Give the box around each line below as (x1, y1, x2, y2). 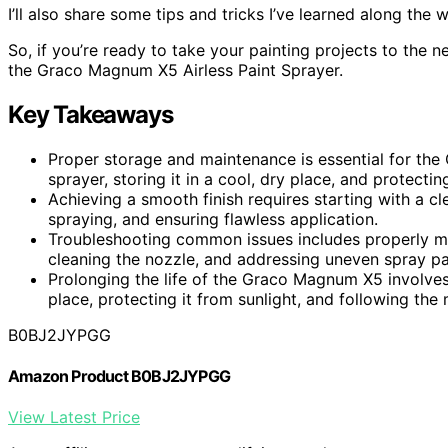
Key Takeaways (8, 99, 173, 129)
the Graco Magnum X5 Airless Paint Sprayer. (8, 59, 343, 80)
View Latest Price (8, 407, 140, 428)
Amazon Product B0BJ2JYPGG (8, 365, 230, 386)
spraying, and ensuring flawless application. (48, 208, 378, 229)
